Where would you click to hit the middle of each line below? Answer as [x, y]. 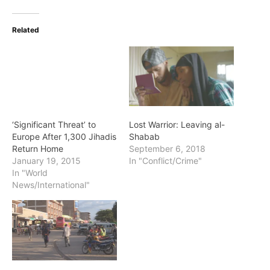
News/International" [51, 185]
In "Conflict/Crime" [165, 161]
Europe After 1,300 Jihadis [64, 137]
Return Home [38, 149]
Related [26, 30]
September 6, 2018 [167, 149]
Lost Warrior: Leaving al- [177, 125]
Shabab [144, 137]
